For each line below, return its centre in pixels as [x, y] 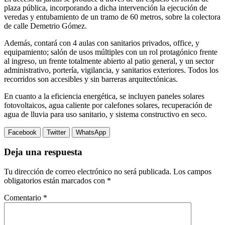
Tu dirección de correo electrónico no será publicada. [88, 171]
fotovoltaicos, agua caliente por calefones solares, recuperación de [108, 105]
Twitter [56, 132]
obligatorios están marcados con [55, 180]
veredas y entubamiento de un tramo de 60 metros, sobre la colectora [112, 17]
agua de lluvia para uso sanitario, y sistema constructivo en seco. [105, 114]
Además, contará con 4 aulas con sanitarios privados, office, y [102, 43]
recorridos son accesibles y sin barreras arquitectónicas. [91, 79]
